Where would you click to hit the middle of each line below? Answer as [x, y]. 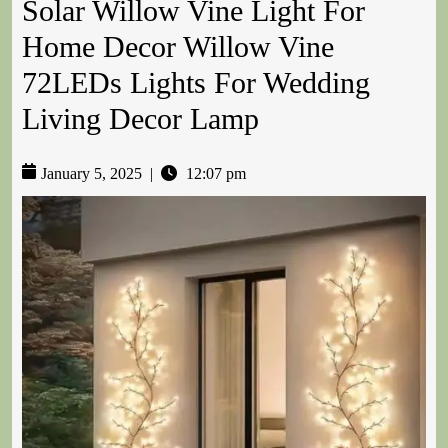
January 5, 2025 [91, 174]
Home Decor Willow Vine [178, 47]
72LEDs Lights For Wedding [196, 83]
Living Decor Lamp [140, 119]
